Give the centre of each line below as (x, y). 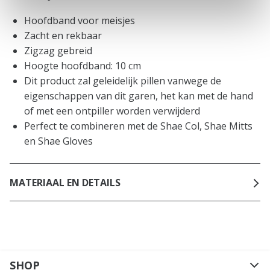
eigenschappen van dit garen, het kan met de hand (139, 96)
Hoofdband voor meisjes (80, 21)
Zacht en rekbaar (63, 36)
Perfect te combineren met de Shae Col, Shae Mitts (138, 126)
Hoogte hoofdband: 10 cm (83, 66)
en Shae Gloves (58, 141)
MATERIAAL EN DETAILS (65, 182)
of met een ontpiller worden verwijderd (112, 111)
